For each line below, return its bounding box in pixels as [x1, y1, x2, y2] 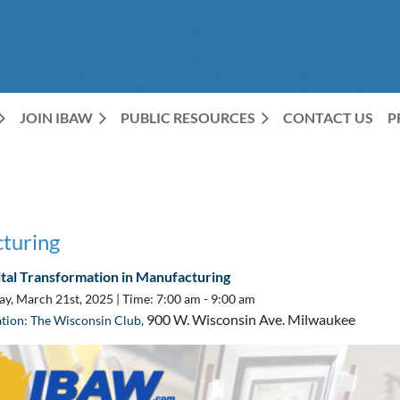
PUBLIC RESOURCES [121, 109, 255, 126]
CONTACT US [283, 109, 373, 126]
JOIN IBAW [20, 109, 93, 126]
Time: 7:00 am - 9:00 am [122, 291, 258, 306]
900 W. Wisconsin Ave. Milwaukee [146, 311, 355, 328]
